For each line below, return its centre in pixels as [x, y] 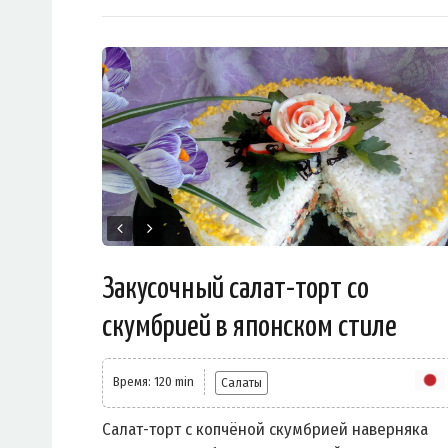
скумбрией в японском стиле [249, 327]
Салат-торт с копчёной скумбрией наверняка [265, 430]
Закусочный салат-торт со [235, 289]
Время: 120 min [153, 382]
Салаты [241, 383]
